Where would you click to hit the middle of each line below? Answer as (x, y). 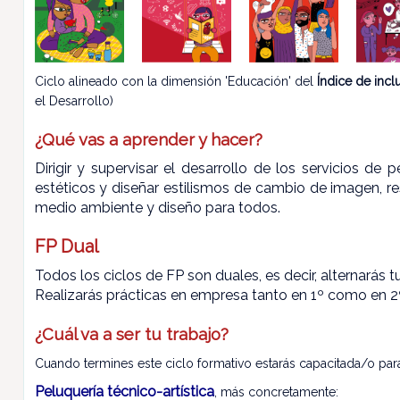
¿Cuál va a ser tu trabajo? (131, 334)
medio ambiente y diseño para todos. (157, 208)
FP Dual (67, 246)
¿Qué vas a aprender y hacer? (148, 139)
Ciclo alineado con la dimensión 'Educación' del (175, 81)
